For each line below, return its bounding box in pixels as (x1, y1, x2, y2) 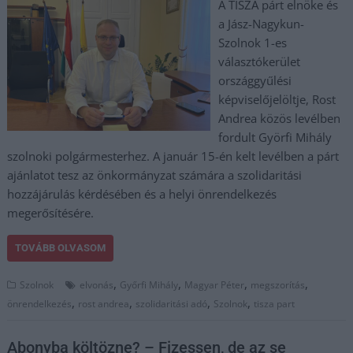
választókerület (217, 54, 300, 69)
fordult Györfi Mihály (217, 129, 332, 145)
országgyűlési (217, 72, 292, 88)
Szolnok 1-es (217, 35, 287, 50)
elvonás (80, 278, 114, 292)
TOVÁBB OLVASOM (15, 242, 106, 254)
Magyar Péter (184, 278, 245, 292)
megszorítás (251, 278, 306, 292)
